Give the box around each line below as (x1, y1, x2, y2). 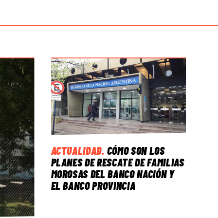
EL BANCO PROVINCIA (51, 179, 136, 192)
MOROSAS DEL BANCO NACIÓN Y (51, 167, 175, 181)
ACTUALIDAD (51, 144, 102, 157)
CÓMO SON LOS (107, 144, 165, 157)
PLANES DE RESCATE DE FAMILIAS (51, 156, 184, 169)
